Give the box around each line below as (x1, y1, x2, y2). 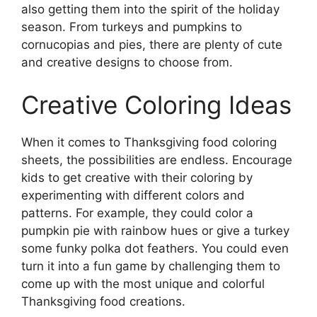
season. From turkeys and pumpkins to (21, 20, 242, 35)
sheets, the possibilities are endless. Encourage (21, 152, 292, 167)
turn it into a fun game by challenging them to (21, 258, 280, 273)
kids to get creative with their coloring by (21, 170, 253, 185)
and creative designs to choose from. (21, 55, 233, 70)
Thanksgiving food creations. (21, 294, 185, 309)
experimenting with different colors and (21, 188, 245, 202)
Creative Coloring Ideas (21, 89, 292, 120)
